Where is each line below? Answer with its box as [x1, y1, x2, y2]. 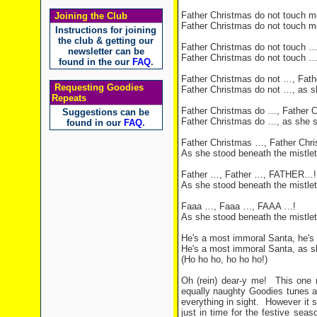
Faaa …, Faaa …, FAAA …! [180, 201, 296, 212]
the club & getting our [58, 35, 154, 46]
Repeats [51, 93, 86, 103]
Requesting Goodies [51, 82, 144, 93]
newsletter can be [67, 46, 144, 57]
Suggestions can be [62, 107, 149, 117]
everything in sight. [180, 296, 260, 307]
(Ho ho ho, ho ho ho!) [180, 254, 267, 265]
